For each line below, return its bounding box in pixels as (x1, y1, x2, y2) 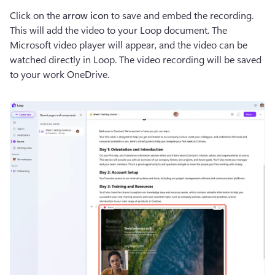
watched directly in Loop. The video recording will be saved (10, 52, 261, 66)
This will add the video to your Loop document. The (10, 23, 227, 36)
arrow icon (63, 8, 109, 21)
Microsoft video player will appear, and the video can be (10, 37, 247, 51)
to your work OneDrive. (10, 67, 112, 80)
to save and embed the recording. (109, 8, 254, 21)
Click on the (10, 8, 63, 21)
